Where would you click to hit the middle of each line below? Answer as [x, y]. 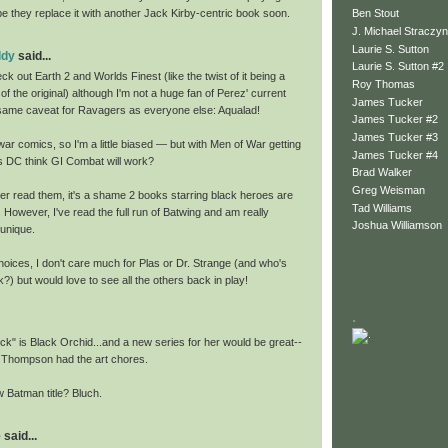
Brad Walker [382, 172]
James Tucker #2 [395, 119]
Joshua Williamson [397, 225]
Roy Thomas [383, 83]
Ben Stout [375, 13]
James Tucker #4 [395, 154]
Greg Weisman [388, 190]
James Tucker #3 [395, 136]
